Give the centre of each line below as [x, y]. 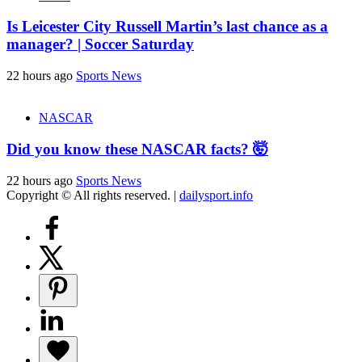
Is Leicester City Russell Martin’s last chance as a [167, 27]
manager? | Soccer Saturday [100, 44]
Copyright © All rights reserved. [90, 195]
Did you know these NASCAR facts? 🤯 [137, 149]
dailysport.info [216, 195]
